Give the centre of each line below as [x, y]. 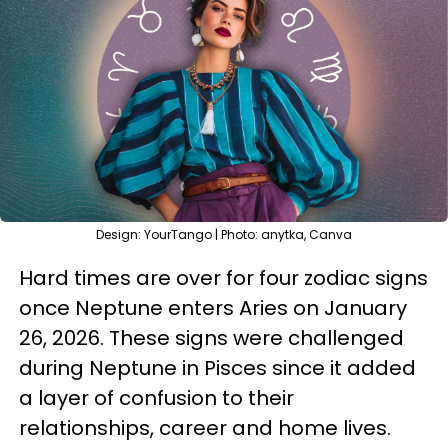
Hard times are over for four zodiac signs [223, 278]
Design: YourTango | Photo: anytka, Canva [224, 234]
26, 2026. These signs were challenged [211, 338]
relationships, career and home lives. [207, 428]
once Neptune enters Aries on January [213, 308]
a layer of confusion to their [156, 398]
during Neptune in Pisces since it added [217, 368]
